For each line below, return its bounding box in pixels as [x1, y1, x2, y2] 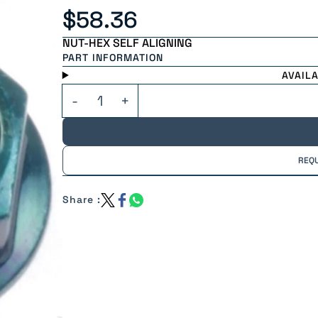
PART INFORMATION [62, 51, 163, 64]
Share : [62, 193, 101, 206]
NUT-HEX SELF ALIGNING [62, 35, 192, 50]
